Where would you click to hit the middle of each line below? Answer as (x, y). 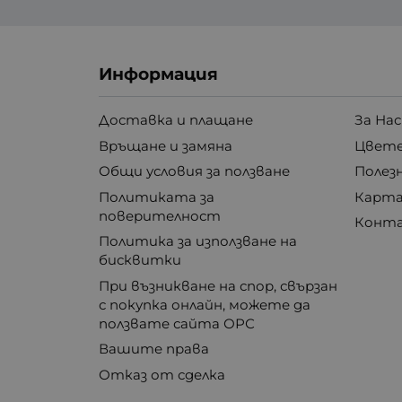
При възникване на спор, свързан (218, 285)
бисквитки (140, 260)
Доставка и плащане (176, 120)
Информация (159, 74)
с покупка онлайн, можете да (205, 304)
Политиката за (157, 197)
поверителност (160, 215)
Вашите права (154, 349)
